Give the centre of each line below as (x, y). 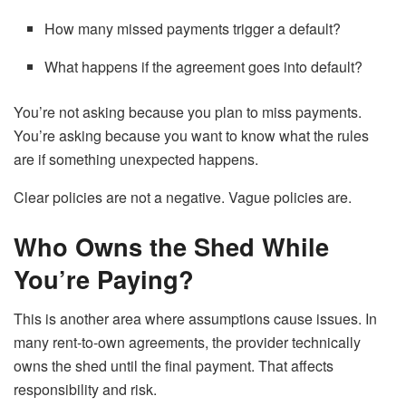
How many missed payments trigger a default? (193, 28)
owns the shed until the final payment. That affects (174, 366)
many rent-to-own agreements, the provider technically (187, 343)
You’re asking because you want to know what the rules (191, 135)
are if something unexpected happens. (136, 159)
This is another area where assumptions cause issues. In (195, 319)
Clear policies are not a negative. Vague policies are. (183, 197)
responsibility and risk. (85, 390)
